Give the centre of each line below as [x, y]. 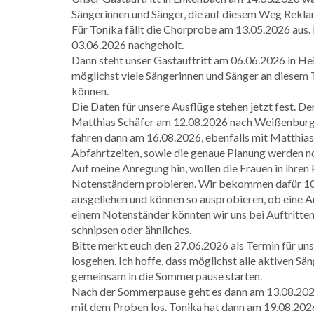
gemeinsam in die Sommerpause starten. [167, 275]
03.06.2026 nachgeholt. [128, 44]
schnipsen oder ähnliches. [131, 229]
